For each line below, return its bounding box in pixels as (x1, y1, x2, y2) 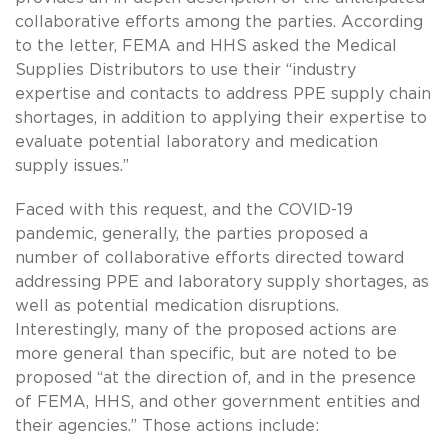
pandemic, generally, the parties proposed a (15, 225, 368, 242)
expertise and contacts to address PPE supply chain (15, 85, 431, 102)
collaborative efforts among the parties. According (15, 13, 423, 30)
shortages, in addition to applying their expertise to (15, 109, 427, 126)
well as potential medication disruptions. (15, 297, 339, 314)
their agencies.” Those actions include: (15, 417, 319, 434)
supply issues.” (15, 157, 129, 174)
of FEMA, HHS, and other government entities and (15, 393, 420, 410)
